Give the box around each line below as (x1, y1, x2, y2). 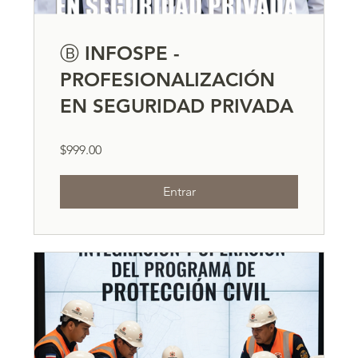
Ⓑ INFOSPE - (60, 42, 181, 66)
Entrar (162, 184, 196, 200)
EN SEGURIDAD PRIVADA (60, 94, 294, 118)
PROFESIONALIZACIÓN (60, 68, 276, 92)
